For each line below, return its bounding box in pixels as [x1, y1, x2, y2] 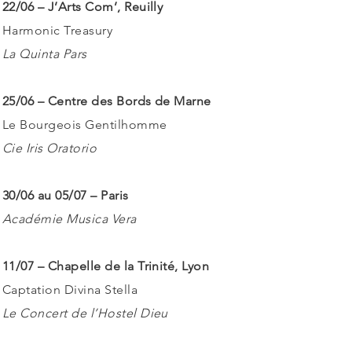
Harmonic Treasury [2, 23, 113, 38]
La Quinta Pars [2, 46, 87, 61]
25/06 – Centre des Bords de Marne [2, 93, 211, 108]
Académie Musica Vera [2, 211, 137, 226]
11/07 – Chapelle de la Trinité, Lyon [2, 258, 210, 273]
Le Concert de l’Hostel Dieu [2, 306, 168, 321]
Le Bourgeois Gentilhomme [2, 117, 167, 132]
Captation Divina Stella [2, 282, 138, 297]
